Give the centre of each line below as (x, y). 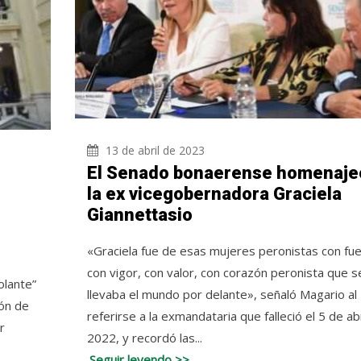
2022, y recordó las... (144, 338)
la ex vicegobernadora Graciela (214, 194)
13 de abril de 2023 (153, 151)
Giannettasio (139, 215)
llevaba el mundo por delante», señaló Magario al (222, 295)
